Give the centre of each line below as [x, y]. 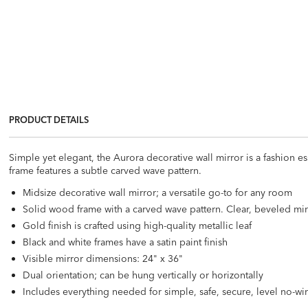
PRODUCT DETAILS [49, 119]
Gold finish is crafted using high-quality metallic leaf [137, 225]
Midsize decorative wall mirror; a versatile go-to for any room [158, 192]
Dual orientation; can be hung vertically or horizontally [143, 275]
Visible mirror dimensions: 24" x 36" [103, 258]
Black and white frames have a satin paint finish [125, 242]
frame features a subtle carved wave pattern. [106, 170]
